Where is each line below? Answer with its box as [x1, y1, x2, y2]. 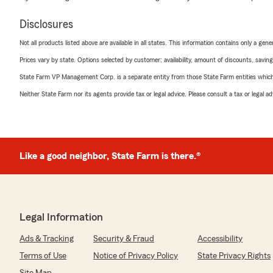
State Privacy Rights [197, 251, 271, 260]
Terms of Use [19, 251, 66, 260]
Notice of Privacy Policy [93, 251, 178, 260]
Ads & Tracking [19, 234, 74, 243]
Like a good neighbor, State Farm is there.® [19, 151, 200, 161]
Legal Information [19, 211, 103, 222]
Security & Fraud [93, 234, 154, 243]
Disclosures [19, 18, 73, 30]
